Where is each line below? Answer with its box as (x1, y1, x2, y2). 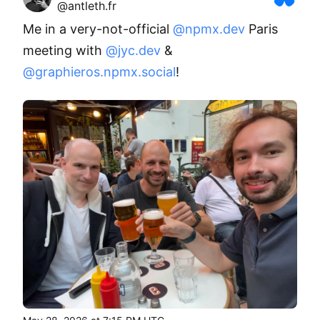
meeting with (23, 43, 106, 59)
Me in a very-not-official (23, 21, 173, 37)
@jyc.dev (106, 43, 161, 59)
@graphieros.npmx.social (23, 64, 176, 80)
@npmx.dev (173, 21, 245, 37)
